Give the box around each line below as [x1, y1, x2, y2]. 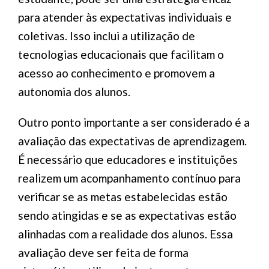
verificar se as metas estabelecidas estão [18, 190, 228, 204]
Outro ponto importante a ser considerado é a [18, 115, 250, 129]
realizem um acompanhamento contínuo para [18, 171, 241, 185]
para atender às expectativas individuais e [18, 10, 232, 24]
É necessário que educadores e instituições [18, 153, 238, 166]
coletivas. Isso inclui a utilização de [18, 29, 195, 43]
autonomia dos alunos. [18, 85, 130, 98]
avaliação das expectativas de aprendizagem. [18, 134, 247, 148]
